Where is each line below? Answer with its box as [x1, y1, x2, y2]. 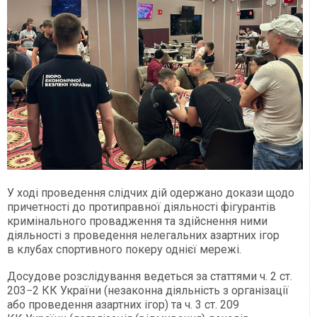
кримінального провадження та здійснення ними [7, 214, 267, 229]
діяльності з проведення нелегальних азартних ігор [7, 229, 279, 243]
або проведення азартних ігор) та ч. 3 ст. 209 [7, 298, 239, 312]
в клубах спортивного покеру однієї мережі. [7, 243, 241, 257]
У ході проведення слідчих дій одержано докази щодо [7, 186, 294, 200]
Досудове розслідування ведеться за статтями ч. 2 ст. [7, 270, 292, 284]
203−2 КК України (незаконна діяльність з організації [7, 284, 289, 298]
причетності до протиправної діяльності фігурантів [7, 200, 276, 214]
